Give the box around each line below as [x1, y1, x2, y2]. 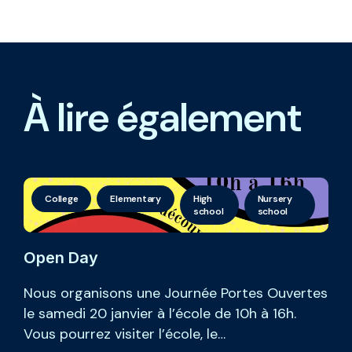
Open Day [24, 248, 98, 268]
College [45, 192, 79, 206]
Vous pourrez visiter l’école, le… [24, 324, 225, 344]
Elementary [110, 192, 161, 206]
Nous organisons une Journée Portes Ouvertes [24, 284, 328, 303]
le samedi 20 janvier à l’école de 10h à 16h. [24, 304, 296, 324]
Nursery [257, 192, 293, 206]
